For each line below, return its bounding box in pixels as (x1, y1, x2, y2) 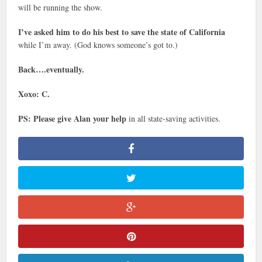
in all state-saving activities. (126, 113, 221, 125)
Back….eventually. (18, 63, 85, 76)
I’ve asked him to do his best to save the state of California (18, 26, 226, 39)
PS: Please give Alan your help (18, 112, 127, 125)
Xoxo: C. (18, 88, 50, 101)
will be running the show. (18, 2, 103, 13)
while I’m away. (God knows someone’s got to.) (18, 39, 178, 51)
